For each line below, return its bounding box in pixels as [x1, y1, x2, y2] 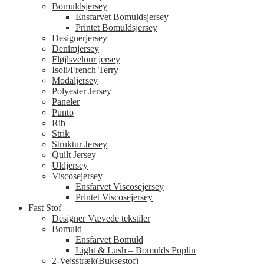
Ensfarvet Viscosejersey [75, 181, 164, 192]
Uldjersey [52, 160, 88, 170]
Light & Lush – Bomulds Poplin [75, 245, 196, 255]
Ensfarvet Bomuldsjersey [75, 11, 169, 22]
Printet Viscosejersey [75, 192, 153, 202]
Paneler [52, 96, 80, 107]
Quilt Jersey [52, 149, 96, 160]
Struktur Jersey [52, 138, 107, 149]
